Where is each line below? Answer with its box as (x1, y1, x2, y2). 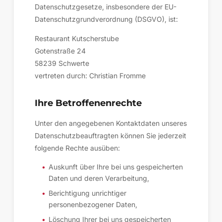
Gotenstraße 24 (35, 47, 86, 55)
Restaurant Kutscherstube (35, 34, 119, 43)
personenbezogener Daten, (49, 200, 137, 209)
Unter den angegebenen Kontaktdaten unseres (35, 119, 187, 127)
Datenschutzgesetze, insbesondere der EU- (35, 2, 176, 11)
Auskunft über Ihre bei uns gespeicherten (49, 163, 183, 171)
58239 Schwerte (35, 59, 89, 67)
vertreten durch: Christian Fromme (35, 71, 146, 80)
